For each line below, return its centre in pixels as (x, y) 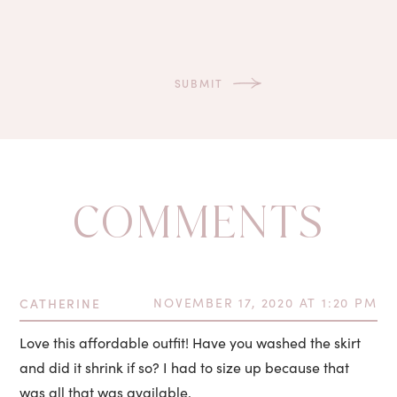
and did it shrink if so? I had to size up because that (185, 367)
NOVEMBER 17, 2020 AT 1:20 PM (265, 302)
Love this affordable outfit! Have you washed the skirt (191, 342)
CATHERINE (60, 303)
